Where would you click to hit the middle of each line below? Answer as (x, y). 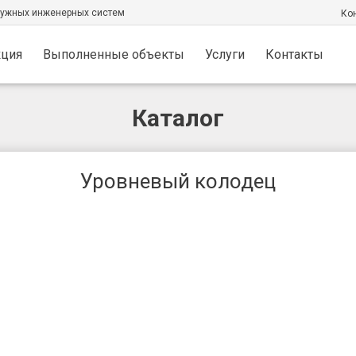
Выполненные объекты (114, 54)
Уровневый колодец (178, 181)
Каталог (178, 118)
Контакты (294, 54)
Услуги (225, 54)
